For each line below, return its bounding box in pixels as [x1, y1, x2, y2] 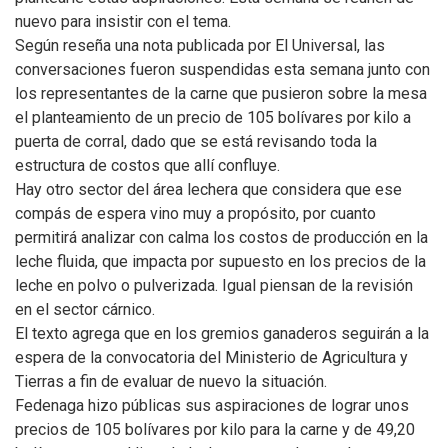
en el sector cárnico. [15, 300, 155, 319]
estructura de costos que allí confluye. [15, 156, 280, 175]
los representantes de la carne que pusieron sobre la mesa [15, 84, 427, 103]
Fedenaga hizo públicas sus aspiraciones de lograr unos [15, 396, 409, 415]
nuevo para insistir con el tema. [15, 12, 231, 31]
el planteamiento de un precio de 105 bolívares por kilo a [15, 108, 411, 127]
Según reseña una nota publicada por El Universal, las [15, 36, 385, 55]
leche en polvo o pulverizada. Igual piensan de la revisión [15, 276, 413, 295]
